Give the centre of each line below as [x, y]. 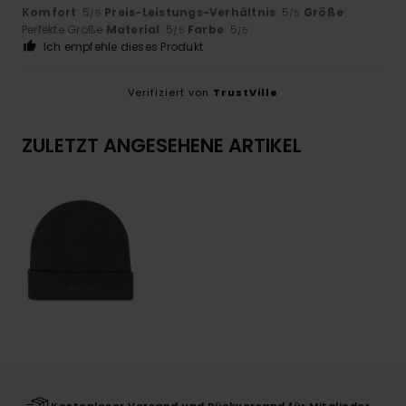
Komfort [49, 12]
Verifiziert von [170, 92]
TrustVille [246, 92]
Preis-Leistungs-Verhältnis [190, 12]
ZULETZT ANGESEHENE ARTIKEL [162, 145]
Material [133, 29]
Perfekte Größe [64, 29]
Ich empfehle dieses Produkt [123, 46]
